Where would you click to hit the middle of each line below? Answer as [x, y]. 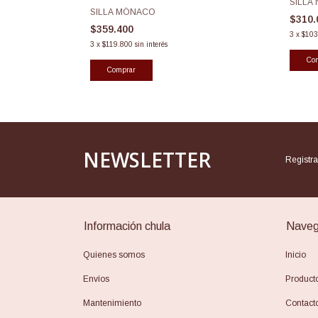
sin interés [151, 44]
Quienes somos [114, 254]
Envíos [96, 279]
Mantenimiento [112, 303]
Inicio [296, 254]
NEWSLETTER [147, 159]
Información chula [127, 226]
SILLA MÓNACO [123, 12]
